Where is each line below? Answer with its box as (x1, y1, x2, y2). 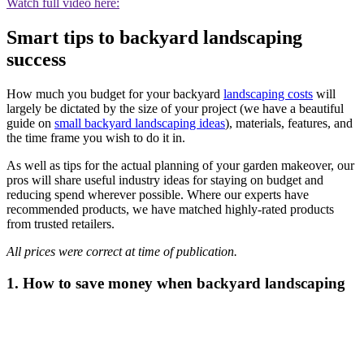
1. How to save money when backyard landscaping (6, 274, 345, 292)
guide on (6, 116, 54, 131)
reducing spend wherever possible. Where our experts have (6, 188, 309, 202)
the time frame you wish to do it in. (6, 131, 185, 145)
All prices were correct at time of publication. (6, 245, 237, 259)
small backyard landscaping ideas (54, 116, 225, 131)
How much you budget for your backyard (6, 87, 223, 102)
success (6, 49, 66, 71)
